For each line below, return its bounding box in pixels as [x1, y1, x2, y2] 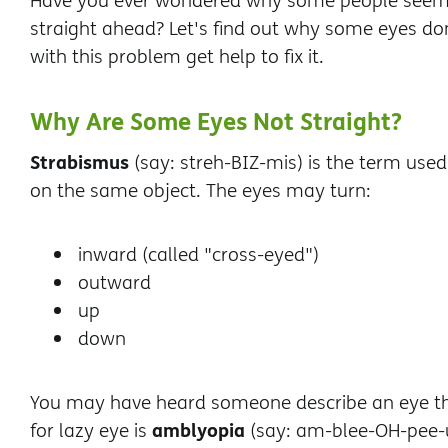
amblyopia [152, 416, 245, 443]
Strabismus [30, 148, 129, 175]
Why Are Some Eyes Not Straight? [30, 103, 402, 138]
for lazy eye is [30, 417, 152, 443]
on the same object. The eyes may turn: [30, 177, 371, 203]
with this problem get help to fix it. [30, 43, 324, 69]
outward [78, 269, 151, 295]
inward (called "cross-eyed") [78, 241, 319, 267]
